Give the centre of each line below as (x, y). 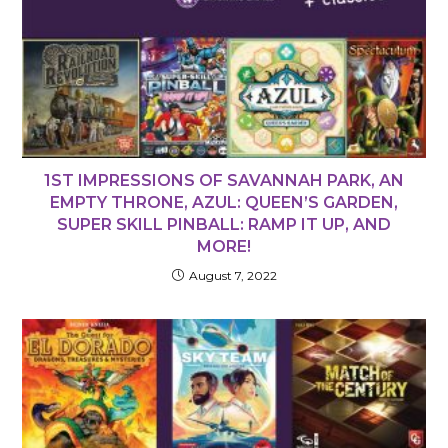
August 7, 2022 (232, 275)
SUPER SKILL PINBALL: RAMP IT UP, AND (224, 224)
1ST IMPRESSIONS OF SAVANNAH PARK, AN (224, 180)
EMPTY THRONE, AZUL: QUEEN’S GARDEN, (224, 202)
